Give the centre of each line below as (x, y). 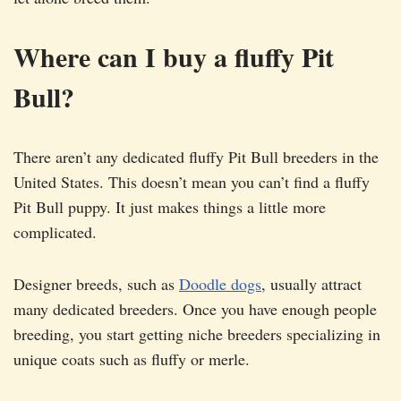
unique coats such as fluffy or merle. (132, 359)
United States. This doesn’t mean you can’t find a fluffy (192, 182)
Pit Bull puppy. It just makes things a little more (170, 207)
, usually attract (311, 284)
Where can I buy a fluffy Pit (174, 57)
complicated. (55, 232)
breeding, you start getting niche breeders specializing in (197, 334)
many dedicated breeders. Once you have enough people (195, 309)
